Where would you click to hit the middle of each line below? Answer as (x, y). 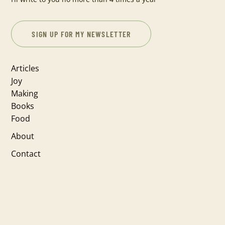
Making (25, 93)
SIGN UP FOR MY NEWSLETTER (81, 34)
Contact (26, 154)
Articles (25, 68)
